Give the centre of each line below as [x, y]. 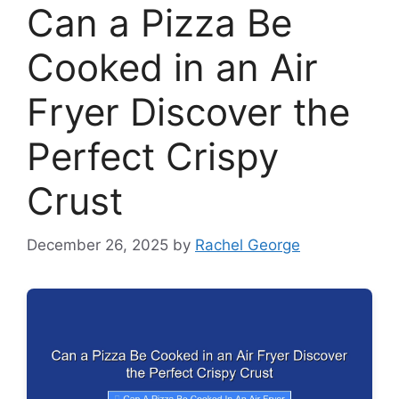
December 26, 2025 [98, 244]
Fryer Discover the [188, 112]
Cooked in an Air [172, 68]
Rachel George [248, 244]
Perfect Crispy [153, 157]
